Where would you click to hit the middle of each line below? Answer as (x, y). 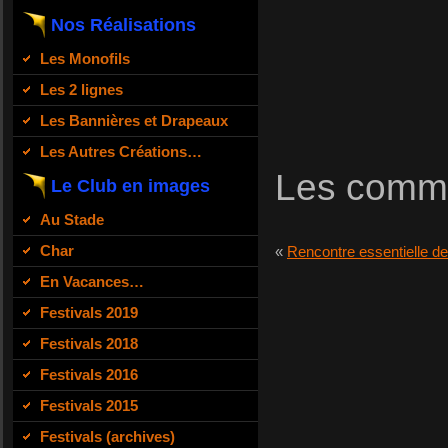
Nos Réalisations (123, 24)
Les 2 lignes (81, 89)
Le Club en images (130, 185)
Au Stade (72, 219)
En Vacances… (92, 281)
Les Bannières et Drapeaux (134, 120)
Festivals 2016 (89, 374)
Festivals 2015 (89, 405)
